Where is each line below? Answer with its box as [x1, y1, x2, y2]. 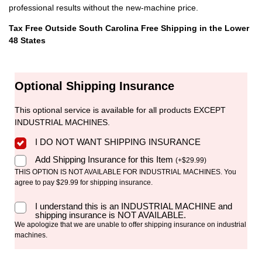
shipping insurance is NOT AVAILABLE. [35, 210, 186, 220]
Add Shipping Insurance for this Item [35, 154, 175, 164]
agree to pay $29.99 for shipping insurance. [15, 178, 153, 187]
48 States [9, 36, 46, 46]
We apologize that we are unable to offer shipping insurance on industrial [15, 220, 246, 229]
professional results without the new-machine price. [9, 2, 198, 12]
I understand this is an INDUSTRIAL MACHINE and [35, 201, 232, 212]
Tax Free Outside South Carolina [9, 23, 139, 33]
